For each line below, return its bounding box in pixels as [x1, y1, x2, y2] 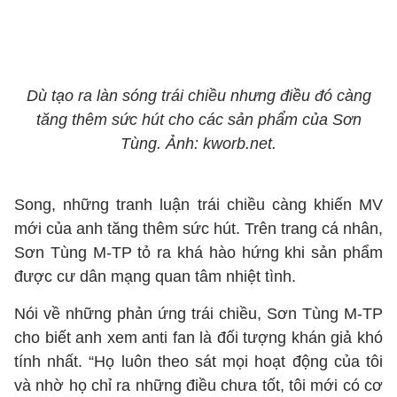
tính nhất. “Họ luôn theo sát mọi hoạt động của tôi [14, 353, 383, 370]
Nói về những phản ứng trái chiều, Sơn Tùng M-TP [14, 305, 383, 323]
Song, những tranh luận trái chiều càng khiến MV [14, 196, 383, 214]
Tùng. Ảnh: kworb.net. [121, 135, 276, 152]
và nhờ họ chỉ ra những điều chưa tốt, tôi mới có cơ [14, 377, 383, 394]
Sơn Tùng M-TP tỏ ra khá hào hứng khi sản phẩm [14, 244, 383, 261]
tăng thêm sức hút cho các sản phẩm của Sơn [35, 111, 362, 128]
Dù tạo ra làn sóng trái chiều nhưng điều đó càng [26, 87, 371, 105]
